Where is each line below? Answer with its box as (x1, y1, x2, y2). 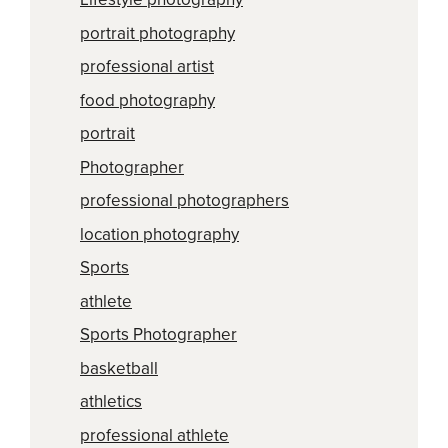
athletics (80, 391, 142, 413)
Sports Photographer (80, 324, 237, 346)
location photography (80, 223, 239, 245)
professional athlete (80, 424, 229, 446)
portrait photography (80, 22, 235, 44)
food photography (80, 89, 215, 111)
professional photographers (80, 190, 289, 212)
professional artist (80, 56, 214, 78)
